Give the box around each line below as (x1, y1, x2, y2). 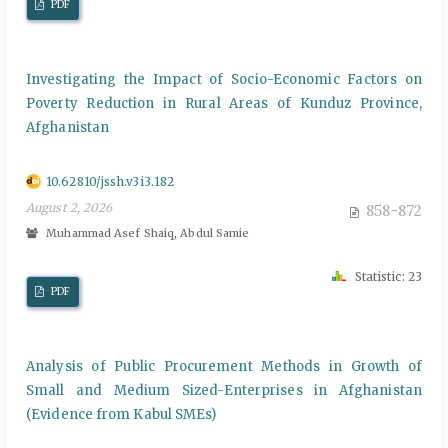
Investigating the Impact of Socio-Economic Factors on (26, 70, 422, 88)
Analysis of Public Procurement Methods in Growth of (26, 357, 422, 375)
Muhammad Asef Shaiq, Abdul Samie (43, 225, 250, 240)
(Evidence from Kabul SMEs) (26, 405, 216, 423)
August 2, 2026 (26, 199, 113, 215)
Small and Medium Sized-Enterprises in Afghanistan (26, 381, 422, 399)
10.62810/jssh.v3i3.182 (46, 173, 175, 189)
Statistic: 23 (351, 268, 422, 284)
